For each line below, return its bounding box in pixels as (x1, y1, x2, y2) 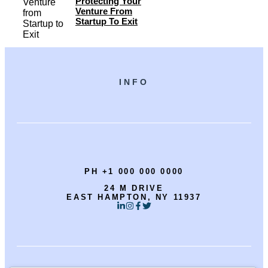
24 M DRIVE (104, 183, 164, 193)
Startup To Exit (75, 16, 138, 26)
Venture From (75, 5, 132, 16)
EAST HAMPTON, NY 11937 (66, 192, 202, 202)
